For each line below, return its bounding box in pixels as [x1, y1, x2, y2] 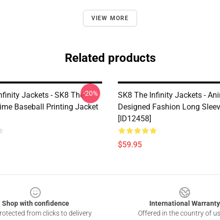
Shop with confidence [1, 199, 69, 207]
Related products [64, 51, 156, 65]
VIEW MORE [91, 15, 129, 22]
